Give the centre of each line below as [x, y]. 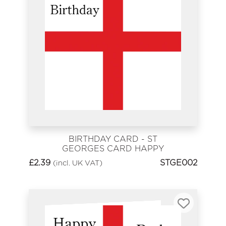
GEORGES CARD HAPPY [113, 149]
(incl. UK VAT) [78, 163]
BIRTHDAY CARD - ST [113, 139]
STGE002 [179, 163]
